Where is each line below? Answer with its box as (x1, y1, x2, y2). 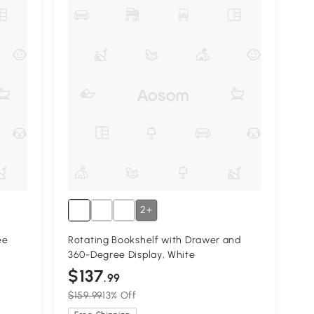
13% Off (102, 289, 137, 302)
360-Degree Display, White (68, 249, 196, 261)
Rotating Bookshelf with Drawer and (68, 234, 241, 247)
